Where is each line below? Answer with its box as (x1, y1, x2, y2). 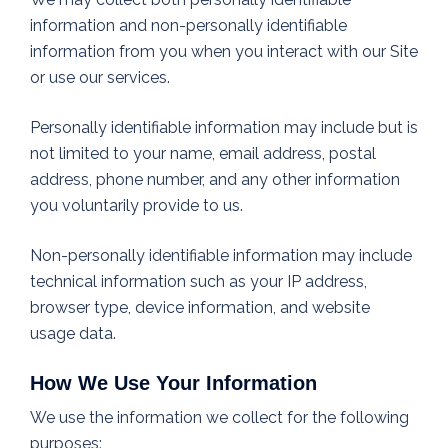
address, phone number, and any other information (30, 170, 400, 190)
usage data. (30, 324, 116, 344)
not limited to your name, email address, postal (30, 144, 376, 164)
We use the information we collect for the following (30, 408, 409, 428)
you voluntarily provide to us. (30, 196, 243, 216)
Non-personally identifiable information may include (30, 246, 412, 266)
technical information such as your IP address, (30, 272, 367, 292)
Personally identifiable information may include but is (30, 118, 418, 138)
